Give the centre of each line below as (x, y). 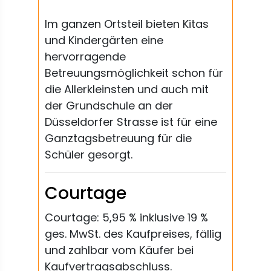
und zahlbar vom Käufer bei (119, 250)
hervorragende (85, 57)
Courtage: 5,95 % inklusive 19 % (126, 217)
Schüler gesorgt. (89, 155)
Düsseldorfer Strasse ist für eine (131, 122)
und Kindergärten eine (104, 40)
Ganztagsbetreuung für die (118, 138)
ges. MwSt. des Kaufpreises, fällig (133, 234)
